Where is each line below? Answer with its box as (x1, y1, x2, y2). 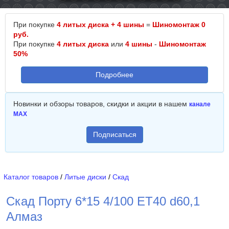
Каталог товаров (4, 173, 58, 181)
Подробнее (96, 71, 133, 79)
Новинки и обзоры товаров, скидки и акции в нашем (13, 100, 189, 108)
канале (189, 101, 211, 108)
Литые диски (64, 173, 106, 181)
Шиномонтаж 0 (152, 20, 205, 29)
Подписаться (93, 130, 136, 139)
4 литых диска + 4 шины (57, 20, 144, 29)
